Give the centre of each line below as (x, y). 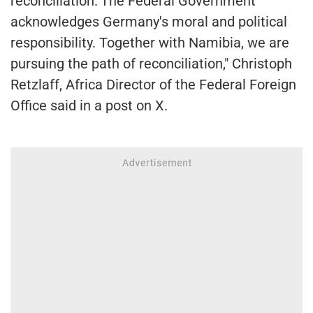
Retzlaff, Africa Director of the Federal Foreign (153, 84)
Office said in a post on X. (89, 105)
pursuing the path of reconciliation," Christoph (151, 63)
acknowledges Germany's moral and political (149, 21)
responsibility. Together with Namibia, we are (150, 42)
